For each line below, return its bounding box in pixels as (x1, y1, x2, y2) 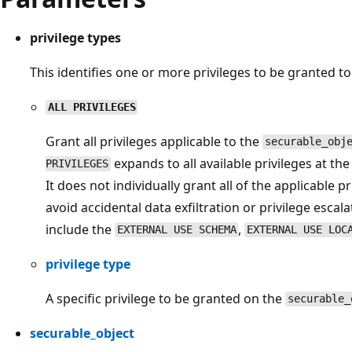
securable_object (30, 324, 134, 342)
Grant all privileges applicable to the (46, 132, 262, 150)
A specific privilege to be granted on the (46, 289, 285, 307)
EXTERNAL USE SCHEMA (116, 223, 236, 236)
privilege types (30, 28, 121, 46)
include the (46, 220, 115, 238)
